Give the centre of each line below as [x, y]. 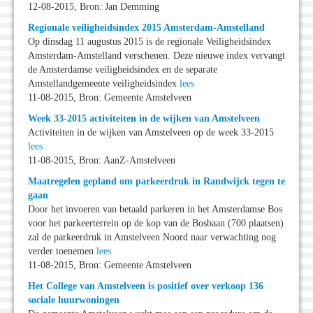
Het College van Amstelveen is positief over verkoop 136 [146, 286]
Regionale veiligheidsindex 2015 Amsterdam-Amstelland [146, 28]
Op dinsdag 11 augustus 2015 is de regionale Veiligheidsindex [150, 42]
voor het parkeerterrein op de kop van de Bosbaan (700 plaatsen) [156, 224]
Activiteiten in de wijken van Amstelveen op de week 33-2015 [151, 133]
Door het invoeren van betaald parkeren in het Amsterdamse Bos [155, 210]
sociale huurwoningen [74, 300]
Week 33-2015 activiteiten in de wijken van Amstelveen [144, 119]
